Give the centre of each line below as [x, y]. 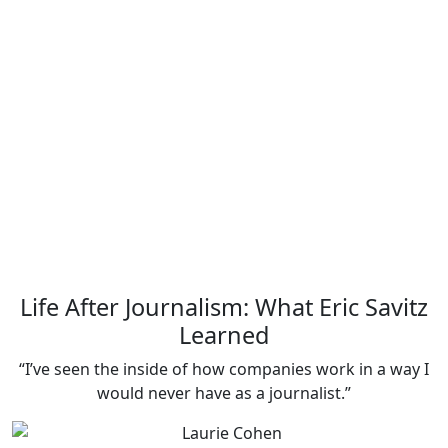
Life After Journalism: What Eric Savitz [224, 307]
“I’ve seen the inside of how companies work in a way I [224, 369]
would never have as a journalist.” [224, 393]
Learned [224, 335]
